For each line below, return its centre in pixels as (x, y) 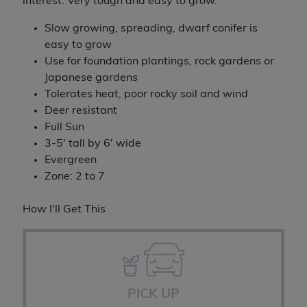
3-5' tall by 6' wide (93, 144)
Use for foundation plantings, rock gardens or (159, 62)
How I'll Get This (64, 210)
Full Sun (64, 128)
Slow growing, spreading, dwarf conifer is (151, 29)
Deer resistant (81, 111)
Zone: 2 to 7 (74, 177)
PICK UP (153, 295)
